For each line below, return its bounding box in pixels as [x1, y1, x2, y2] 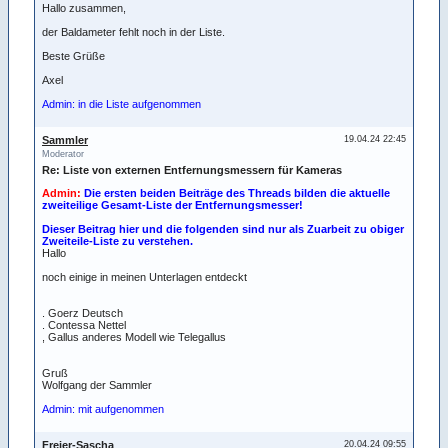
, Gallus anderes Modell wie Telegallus [42, 330, 226, 343]
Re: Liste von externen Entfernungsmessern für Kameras [42, 164, 342, 176]
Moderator [42, 149, 84, 159]
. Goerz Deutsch [42, 306, 123, 319]
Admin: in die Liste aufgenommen [42, 97, 201, 110]
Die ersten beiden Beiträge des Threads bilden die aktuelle [84, 186, 390, 199]
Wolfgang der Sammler [42, 378, 152, 391]
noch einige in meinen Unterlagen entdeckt [42, 270, 247, 283]
